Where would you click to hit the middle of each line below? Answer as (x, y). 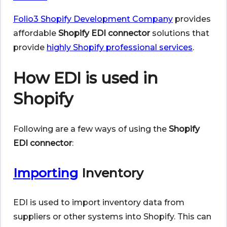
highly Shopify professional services (120, 47)
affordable (36, 33)
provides (192, 19)
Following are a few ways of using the (91, 129)
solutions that (180, 33)
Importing (46, 173)
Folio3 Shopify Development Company (93, 19)
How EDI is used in (86, 78)
